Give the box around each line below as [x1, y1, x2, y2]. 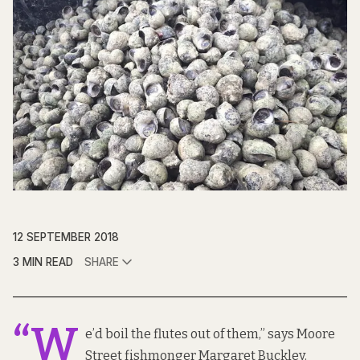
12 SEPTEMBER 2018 [13, 230, 119, 243]
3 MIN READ [13, 255, 73, 268]
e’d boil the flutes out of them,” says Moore [85, 325, 335, 342]
